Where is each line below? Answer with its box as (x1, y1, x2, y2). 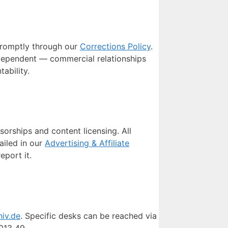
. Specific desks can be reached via (20, 211, 157, 221)
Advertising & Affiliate (45, 138, 129, 149)
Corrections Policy (80, 41, 151, 51)
